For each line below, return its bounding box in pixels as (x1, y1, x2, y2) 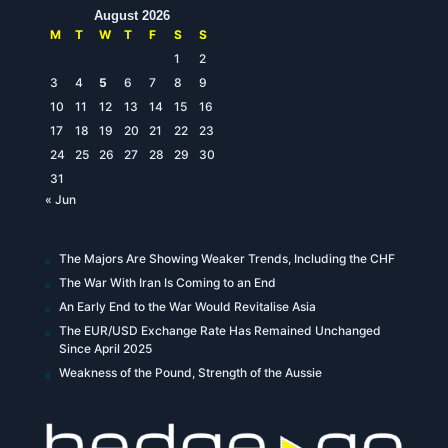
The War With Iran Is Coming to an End (58, 275, 276, 291)
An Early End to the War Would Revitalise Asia (58, 299, 316, 315)
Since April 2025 (58, 341, 152, 357)
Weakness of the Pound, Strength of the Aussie (58, 365, 322, 381)
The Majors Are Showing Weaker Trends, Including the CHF (58, 251, 395, 267)
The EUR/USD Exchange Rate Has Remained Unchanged (58, 323, 381, 339)
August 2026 (94, 8, 171, 24)
